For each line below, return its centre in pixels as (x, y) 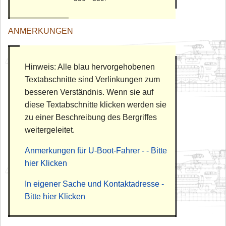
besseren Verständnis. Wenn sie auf (89, 92)
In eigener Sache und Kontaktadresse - (94, 184)
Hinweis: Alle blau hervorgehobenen (90, 67)
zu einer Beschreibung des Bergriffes (91, 118)
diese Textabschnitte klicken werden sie (96, 105)
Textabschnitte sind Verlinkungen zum (92, 80)
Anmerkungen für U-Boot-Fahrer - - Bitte (96, 151)
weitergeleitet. (50, 130)
